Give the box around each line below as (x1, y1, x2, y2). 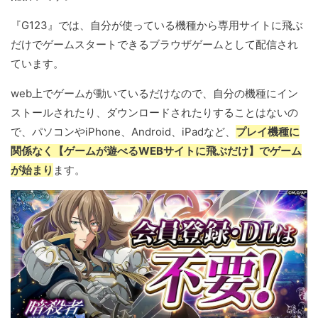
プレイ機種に (236, 125, 300, 139)
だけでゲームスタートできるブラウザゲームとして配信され (11, 38, 298, 52)
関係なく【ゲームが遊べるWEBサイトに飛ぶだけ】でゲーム (11, 144, 302, 158)
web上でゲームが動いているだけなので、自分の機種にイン (11, 87, 298, 101)
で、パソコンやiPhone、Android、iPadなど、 (11, 125, 236, 139)
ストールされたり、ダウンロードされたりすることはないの (11, 106, 298, 120)
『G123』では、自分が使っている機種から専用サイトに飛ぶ (11, 18, 303, 33)
